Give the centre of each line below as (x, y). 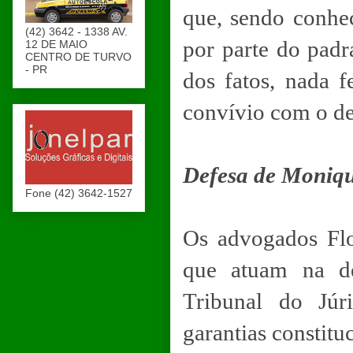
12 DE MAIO (56, 45)
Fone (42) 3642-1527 (79, 193)
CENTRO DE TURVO (78, 57)
